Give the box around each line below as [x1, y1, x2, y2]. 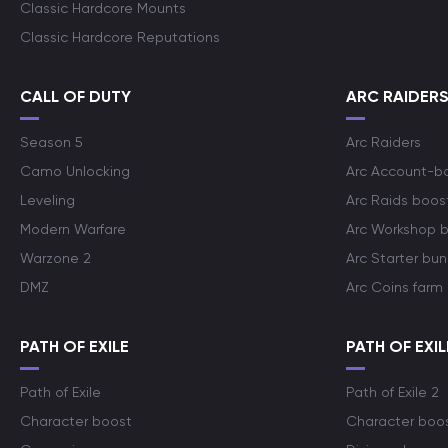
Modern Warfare [20, 221, 126, 237]
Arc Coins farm [346, 279, 443, 295]
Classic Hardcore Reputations [20, 29, 220, 45]
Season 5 [20, 134, 83, 150]
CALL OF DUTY [20, 87, 131, 106]
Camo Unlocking [20, 163, 130, 179]
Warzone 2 [20, 250, 91, 266]
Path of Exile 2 [346, 384, 439, 400]
